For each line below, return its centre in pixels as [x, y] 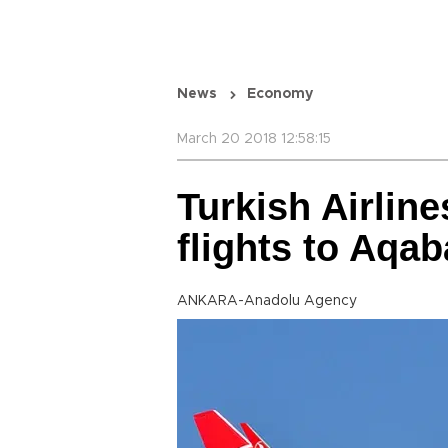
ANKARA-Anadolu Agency [267, 301]
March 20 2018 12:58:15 [254, 139]
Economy [280, 94]
